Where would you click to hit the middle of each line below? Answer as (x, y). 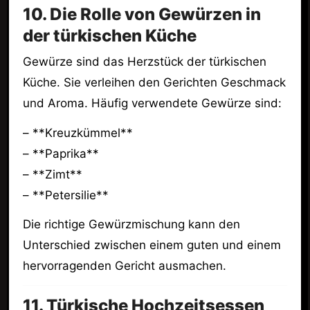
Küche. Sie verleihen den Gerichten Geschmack (154, 82)
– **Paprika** (61, 153)
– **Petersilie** (65, 195)
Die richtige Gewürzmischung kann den (131, 225)
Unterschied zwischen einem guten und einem (152, 245)
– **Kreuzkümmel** (77, 133)
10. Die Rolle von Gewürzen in (142, 15)
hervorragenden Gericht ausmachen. (124, 266)
